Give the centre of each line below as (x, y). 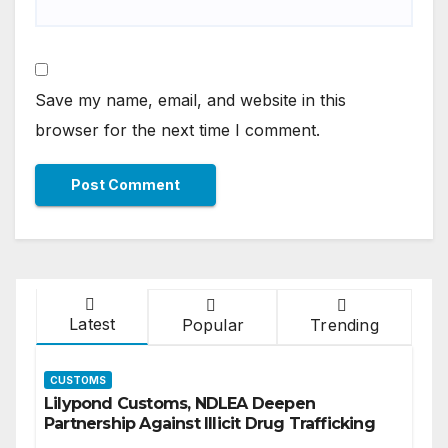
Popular (212, 324)
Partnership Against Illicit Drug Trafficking (209, 423)
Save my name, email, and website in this (190, 99)
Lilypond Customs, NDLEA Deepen (179, 403)
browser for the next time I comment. (177, 129)
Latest (92, 323)
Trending (344, 324)
